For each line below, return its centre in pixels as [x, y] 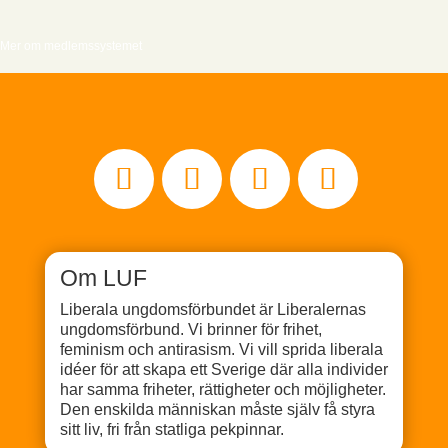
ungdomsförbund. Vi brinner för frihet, [190, 329]
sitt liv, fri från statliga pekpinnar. [171, 429]
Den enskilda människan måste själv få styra [217, 409]
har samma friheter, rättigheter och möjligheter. [222, 389]
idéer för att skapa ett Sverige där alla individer [223, 369]
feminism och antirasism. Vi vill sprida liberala [221, 349]
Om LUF [103, 278]
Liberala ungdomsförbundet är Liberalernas [212, 309]
